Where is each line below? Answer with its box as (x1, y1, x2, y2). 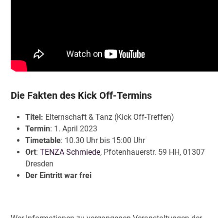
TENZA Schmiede (40, 147, 101, 157)
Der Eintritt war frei (25, 171, 92, 181)
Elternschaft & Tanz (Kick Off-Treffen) (45, 112, 175, 122)
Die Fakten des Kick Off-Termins (11, 90, 152, 102)
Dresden (25, 159, 54, 169)
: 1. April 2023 (50, 124, 98, 134)
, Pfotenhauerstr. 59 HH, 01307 (100, 147, 205, 157)
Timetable (25, 136, 61, 145)
